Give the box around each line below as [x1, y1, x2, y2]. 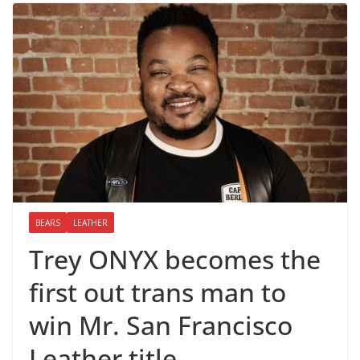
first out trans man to [29, 274, 286, 309]
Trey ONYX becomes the [29, 241, 321, 276]
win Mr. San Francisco [29, 307, 292, 342]
